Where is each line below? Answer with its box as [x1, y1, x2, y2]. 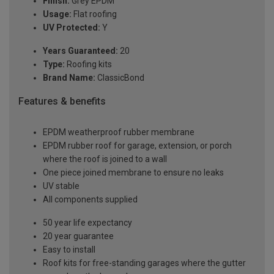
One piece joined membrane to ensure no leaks [43, 167, 224, 177]
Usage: [43, 9, 72, 20]
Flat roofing [72, 9, 117, 20]
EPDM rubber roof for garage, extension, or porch [43, 140, 232, 150]
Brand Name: [43, 73, 95, 83]
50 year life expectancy [43, 217, 132, 228]
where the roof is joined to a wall [43, 154, 167, 164]
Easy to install [43, 244, 95, 254]
